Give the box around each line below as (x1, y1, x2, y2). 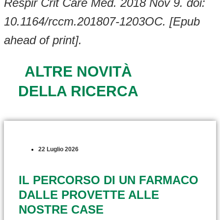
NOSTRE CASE (19, 202, 104, 216)
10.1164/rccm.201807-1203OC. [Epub (4, 14, 200, 28)
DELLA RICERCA (18, 82, 138, 99)
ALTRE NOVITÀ (24, 63, 132, 80)
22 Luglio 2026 (38, 145, 79, 153)
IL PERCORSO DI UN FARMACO (19, 173, 198, 187)
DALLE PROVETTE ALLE (19, 188, 159, 201)
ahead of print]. (4, 33, 82, 47)
